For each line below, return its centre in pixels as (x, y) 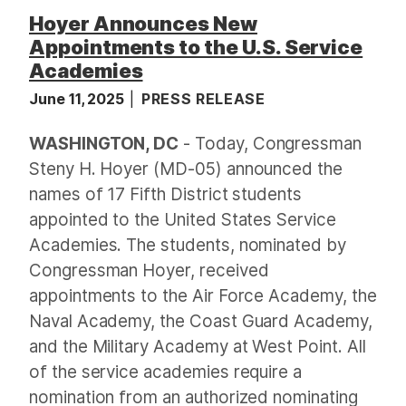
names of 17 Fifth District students (166, 194)
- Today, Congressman (271, 143)
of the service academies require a (166, 372)
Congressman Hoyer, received (149, 270)
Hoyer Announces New (143, 23)
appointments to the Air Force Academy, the (203, 295)
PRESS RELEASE (203, 98)
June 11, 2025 (79, 98)
